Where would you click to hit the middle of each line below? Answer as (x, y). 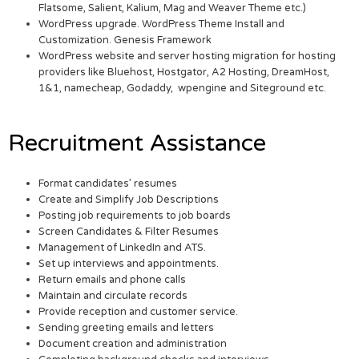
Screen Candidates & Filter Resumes (129, 232)
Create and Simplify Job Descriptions (129, 200)
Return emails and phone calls (113, 280)
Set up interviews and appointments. (129, 264)
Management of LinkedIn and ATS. (123, 248)
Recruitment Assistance (137, 143)
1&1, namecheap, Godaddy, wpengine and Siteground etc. (183, 89)
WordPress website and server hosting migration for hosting (188, 56)
